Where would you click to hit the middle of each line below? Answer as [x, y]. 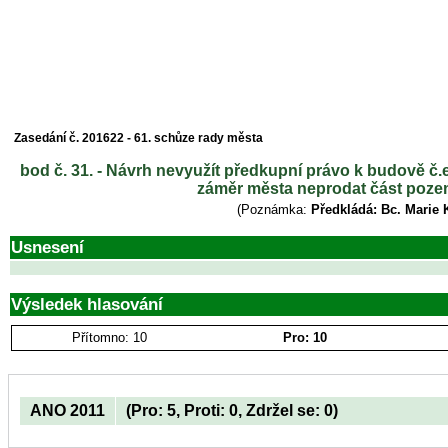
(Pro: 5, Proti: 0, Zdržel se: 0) [232, 410]
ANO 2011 [67, 410]
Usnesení [47, 247]
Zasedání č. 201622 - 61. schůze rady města [138, 138]
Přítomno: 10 [109, 337]
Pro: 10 [304, 337]
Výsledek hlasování [87, 304]
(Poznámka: [274, 209]
